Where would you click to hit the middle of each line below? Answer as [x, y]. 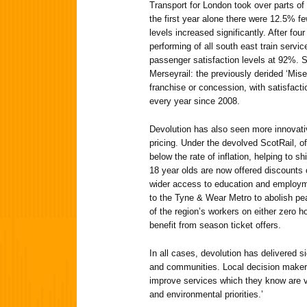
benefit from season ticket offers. [215, 225]
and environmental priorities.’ [206, 295]
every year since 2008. [195, 101]
